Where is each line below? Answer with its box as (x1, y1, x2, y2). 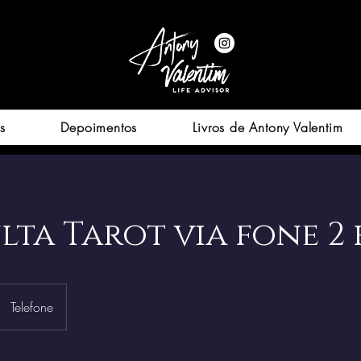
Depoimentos (60, 118, 138, 136)
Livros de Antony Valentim (193, 118, 343, 136)
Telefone (10, 298, 53, 316)
